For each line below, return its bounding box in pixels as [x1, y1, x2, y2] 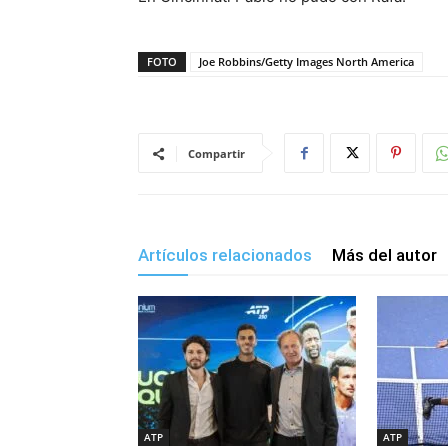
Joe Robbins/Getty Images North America [199, 54, 414, 69]
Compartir [188, 146, 245, 161]
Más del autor [332, 245, 437, 265]
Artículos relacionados [138, 245, 312, 265]
